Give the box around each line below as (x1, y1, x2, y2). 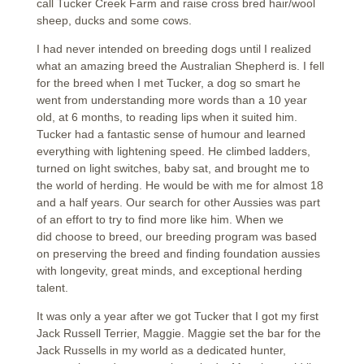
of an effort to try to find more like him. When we (36, 213, 284, 226)
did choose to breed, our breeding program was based (36, 230, 317, 243)
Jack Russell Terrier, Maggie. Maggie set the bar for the (36, 327, 321, 340)
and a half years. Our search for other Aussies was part (36, 196, 320, 209)
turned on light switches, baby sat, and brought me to (36, 162, 310, 175)
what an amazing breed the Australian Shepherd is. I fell (36, 59, 324, 72)
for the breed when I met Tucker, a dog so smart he (36, 76, 301, 89)
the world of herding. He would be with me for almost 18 (36, 179, 323, 192)
